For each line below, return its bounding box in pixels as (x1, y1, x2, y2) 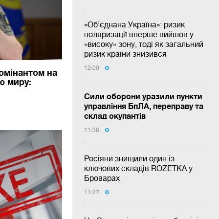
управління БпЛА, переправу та (84, 101, 203, 110)
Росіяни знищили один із (84, 154, 175, 163)
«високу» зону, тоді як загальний (84, 40, 203, 48)
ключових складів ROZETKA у (84, 164, 193, 173)
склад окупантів (84, 111, 146, 120)
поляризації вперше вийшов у (84, 30, 194, 39)
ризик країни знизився (84, 49, 167, 58)
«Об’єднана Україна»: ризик (84, 20, 185, 29)
